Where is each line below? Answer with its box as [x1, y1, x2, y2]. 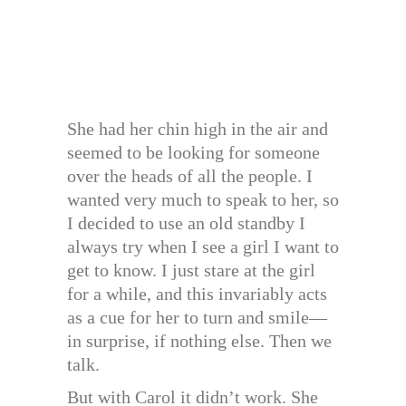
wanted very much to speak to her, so [67, 188, 339, 209]
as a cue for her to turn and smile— [67, 306, 327, 327]
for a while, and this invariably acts [67, 283, 327, 304]
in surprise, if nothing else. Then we [67, 330, 332, 351]
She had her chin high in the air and [67, 118, 328, 139]
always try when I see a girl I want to [67, 236, 339, 256]
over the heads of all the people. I [67, 165, 313, 186]
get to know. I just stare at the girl [67, 259, 315, 280]
